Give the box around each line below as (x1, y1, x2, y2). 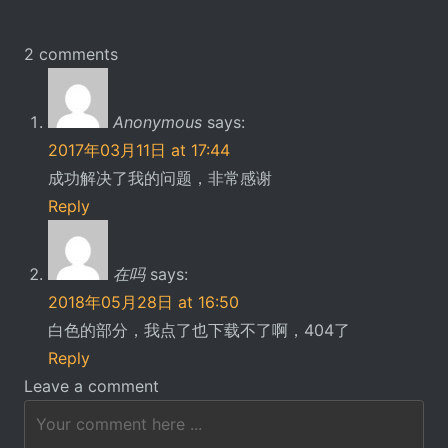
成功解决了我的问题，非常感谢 (48, 167, 272, 188)
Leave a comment (24, 375, 159, 396)
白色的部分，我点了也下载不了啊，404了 (48, 319, 350, 340)
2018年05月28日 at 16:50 (48, 291, 239, 312)
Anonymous (113, 111, 202, 132)
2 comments (24, 43, 118, 64)
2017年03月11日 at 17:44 (48, 139, 230, 160)
